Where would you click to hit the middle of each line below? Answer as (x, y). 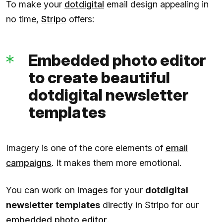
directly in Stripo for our (149, 205)
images (93, 190)
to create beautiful (99, 77)
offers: (80, 19)
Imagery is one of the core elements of (86, 148)
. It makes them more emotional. (116, 163)
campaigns (29, 163)
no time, (24, 19)
